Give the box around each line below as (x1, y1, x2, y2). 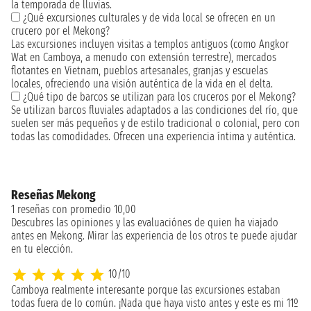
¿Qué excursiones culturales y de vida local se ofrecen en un (23, 10, 276, 24)
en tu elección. (11, 242, 73, 255)
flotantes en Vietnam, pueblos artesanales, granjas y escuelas (11, 63, 268, 77)
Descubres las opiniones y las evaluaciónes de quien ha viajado (11, 215, 278, 229)
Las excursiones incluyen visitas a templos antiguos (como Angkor (11, 37, 289, 51)
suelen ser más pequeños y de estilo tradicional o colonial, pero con (11, 116, 300, 130)
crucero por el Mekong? (11, 24, 110, 37)
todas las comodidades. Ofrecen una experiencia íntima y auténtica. (11, 129, 296, 143)
